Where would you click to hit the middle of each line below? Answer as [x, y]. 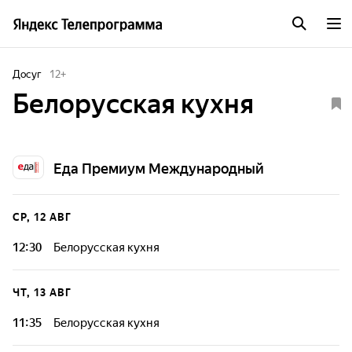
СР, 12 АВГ [42, 217]
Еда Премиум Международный [159, 169]
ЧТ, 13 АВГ [42, 293]
